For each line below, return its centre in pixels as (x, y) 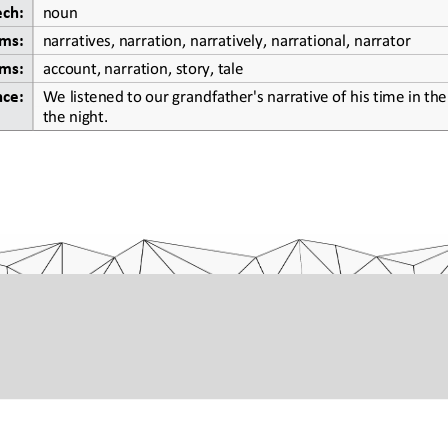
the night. (75, 114)
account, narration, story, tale (143, 66)
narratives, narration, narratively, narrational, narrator (226, 38)
